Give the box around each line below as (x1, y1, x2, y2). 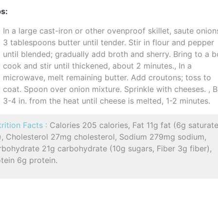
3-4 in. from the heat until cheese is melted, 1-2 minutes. (3, 96, 211, 106)
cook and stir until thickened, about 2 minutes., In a (3, 61, 192, 71)
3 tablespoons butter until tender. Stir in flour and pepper (3, 37, 215, 47)
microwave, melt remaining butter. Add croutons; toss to (3, 73, 212, 82)
